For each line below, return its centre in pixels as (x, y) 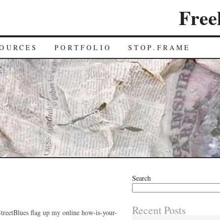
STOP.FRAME (159, 47)
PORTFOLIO (83, 47)
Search (141, 178)
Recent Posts (159, 210)
